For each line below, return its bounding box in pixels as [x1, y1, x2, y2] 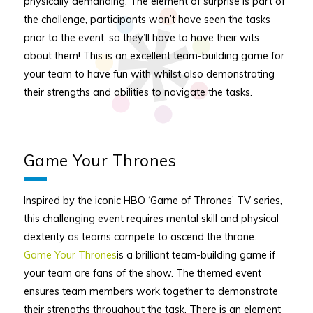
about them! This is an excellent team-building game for [23, 49, 284, 63]
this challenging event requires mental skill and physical [23, 211, 279, 225]
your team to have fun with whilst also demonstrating [23, 67, 275, 81]
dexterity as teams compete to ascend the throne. [23, 229, 256, 243]
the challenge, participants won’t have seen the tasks [23, 13, 270, 27]
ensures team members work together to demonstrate [23, 284, 278, 298]
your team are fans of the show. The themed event [23, 265, 261, 279]
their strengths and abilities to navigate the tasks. [23, 85, 252, 99]
